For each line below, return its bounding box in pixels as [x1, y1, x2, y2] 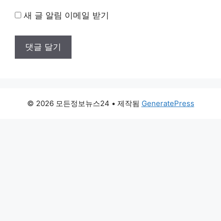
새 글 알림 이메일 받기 [24, 10, 109, 20]
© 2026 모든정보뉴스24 [27, 99, 110, 109]
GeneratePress [141, 99, 194, 109]
